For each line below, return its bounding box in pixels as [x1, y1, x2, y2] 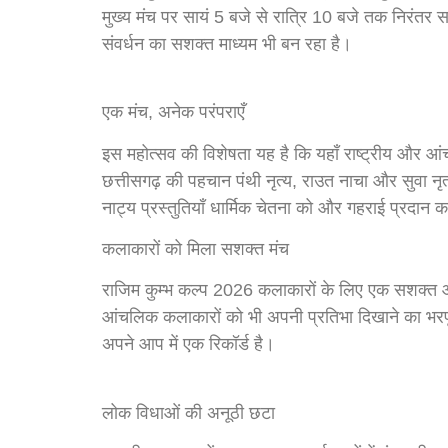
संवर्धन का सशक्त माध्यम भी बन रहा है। [102, 33, 352, 54]
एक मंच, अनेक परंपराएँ [102, 102, 245, 123]
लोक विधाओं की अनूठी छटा [102, 402, 275, 423]
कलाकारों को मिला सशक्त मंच [102, 238, 289, 259]
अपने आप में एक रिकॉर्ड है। [102, 334, 275, 355]
